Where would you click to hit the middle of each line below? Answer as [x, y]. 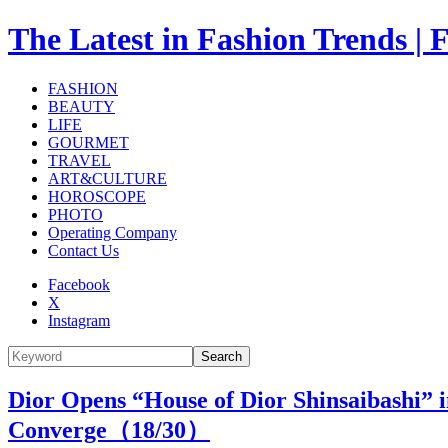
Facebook [79, 284]
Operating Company [112, 232]
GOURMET [88, 142]
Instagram [79, 320]
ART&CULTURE [107, 178]
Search [221, 356]
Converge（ [69, 429]
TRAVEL [79, 160]
